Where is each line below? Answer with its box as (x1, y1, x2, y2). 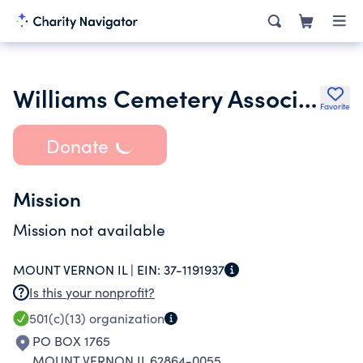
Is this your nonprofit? (29, 284, 155, 301)
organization (86, 310, 164, 327)
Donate (45, 132, 109, 158)
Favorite (320, 100, 350, 112)
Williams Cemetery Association (298, 80, 317, 114)
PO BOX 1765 (32, 332, 110, 349)
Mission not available (13, 219, 165, 240)
